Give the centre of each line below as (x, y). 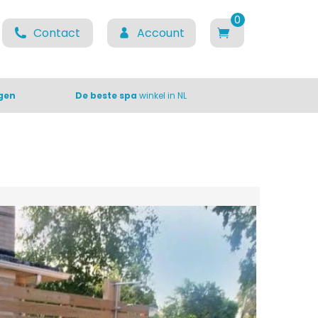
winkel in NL (162, 95)
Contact (56, 33)
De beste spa (106, 95)
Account (160, 33)
